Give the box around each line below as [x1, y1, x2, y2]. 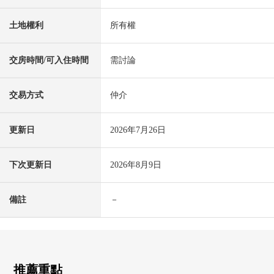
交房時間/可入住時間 [9, 56, 89, 65]
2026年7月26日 [110, 125, 166, 135]
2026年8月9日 [110, 160, 161, 170]
